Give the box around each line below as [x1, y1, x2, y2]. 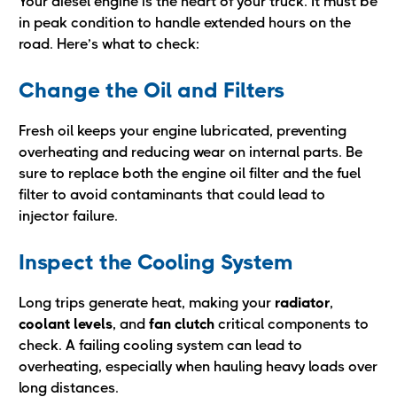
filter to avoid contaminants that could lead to [19, 186, 325, 203]
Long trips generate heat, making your [19, 294, 275, 311]
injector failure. [19, 207, 118, 224]
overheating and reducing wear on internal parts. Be [19, 144, 362, 160]
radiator [275, 294, 330, 311]
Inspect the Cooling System [19, 250, 292, 275]
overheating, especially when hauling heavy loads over [19, 358, 378, 375]
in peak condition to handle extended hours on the [19, 14, 351, 31]
